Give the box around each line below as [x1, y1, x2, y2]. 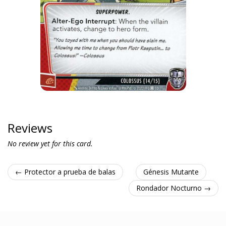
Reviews [8, 120, 52, 136]
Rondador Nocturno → [136, 183, 211, 193]
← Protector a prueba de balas [15, 167, 116, 177]
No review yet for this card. [8, 139, 93, 148]
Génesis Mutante [143, 167, 199, 177]
